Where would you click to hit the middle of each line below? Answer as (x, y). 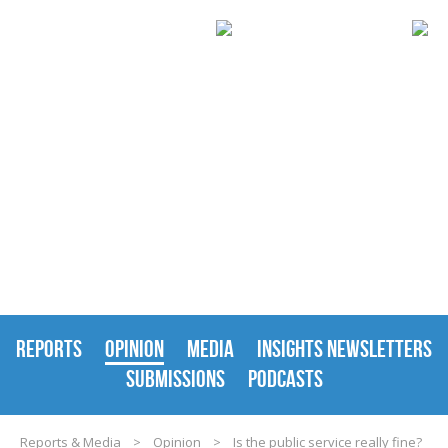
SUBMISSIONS (175, 379)
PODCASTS (285, 379)
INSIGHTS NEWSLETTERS (344, 349)
